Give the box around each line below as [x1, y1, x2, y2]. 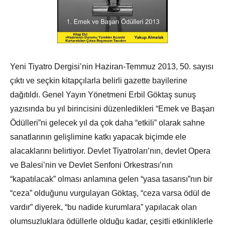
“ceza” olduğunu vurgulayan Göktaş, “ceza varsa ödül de [10, 188, 210, 197]
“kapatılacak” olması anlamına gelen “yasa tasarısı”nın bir [10, 174, 212, 183]
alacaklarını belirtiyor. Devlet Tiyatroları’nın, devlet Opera [10, 146, 210, 155]
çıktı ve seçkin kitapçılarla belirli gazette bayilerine [10, 76, 187, 85]
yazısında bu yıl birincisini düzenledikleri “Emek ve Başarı [10, 104, 214, 113]
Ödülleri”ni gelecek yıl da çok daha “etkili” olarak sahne [10, 118, 205, 127]
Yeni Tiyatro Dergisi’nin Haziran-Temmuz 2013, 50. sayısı [10, 62, 213, 71]
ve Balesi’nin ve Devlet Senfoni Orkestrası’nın [10, 160, 173, 169]
